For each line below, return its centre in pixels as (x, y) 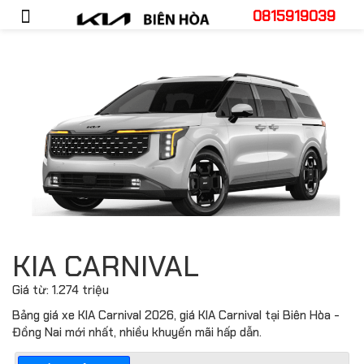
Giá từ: (32, 290)
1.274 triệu (80, 290)
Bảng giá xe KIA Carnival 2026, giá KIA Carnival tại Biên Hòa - (176, 315)
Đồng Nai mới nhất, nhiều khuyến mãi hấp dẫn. (137, 332)
